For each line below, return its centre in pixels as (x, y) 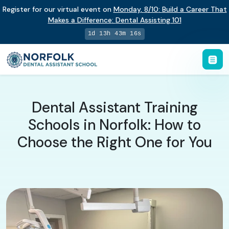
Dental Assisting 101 (148, 20)
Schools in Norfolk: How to (114, 125)
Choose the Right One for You (114, 142)
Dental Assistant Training (114, 107)
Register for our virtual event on (58, 9)
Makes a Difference (80, 20)
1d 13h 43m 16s (114, 34)
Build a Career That (194, 9)
